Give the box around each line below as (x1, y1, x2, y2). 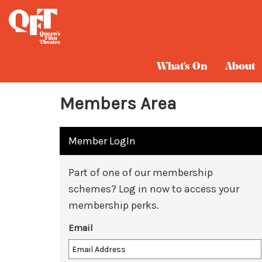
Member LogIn (68, 135, 136, 147)
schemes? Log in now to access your (68, 182, 239, 195)
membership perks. (68, 199, 159, 212)
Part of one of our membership (68, 166, 213, 179)
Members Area (60, 93, 177, 114)
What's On (157, 61, 208, 73)
